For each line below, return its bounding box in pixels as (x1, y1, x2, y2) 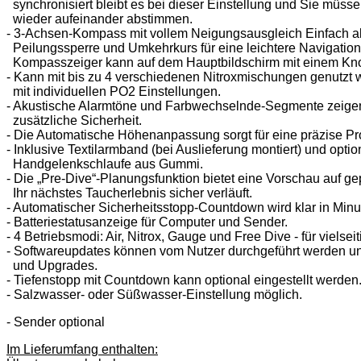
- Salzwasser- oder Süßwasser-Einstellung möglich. (6, 287, 302, 301)
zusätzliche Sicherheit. (6, 113, 142, 127)
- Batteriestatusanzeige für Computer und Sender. (6, 214, 288, 229)
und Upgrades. (6, 258, 98, 272)
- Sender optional (6, 314, 105, 329)
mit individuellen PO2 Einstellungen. (6, 84, 221, 98)
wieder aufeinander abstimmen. (6, 11, 193, 26)
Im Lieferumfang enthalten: (6, 342, 158, 356)
